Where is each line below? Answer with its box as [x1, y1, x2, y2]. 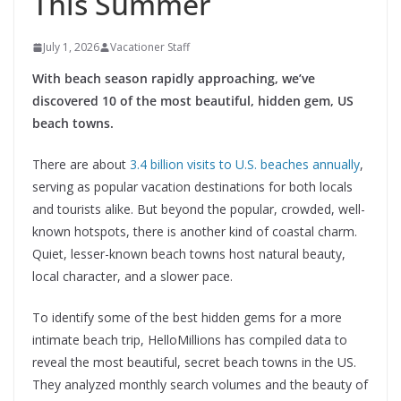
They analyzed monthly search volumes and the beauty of [32, 376, 368, 394]
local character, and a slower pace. [32, 268, 236, 286]
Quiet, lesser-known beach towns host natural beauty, [32, 245, 346, 263]
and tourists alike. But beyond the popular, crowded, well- [32, 200, 365, 218]
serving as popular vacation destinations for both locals [32, 178, 353, 196]
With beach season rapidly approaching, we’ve [32, 70, 315, 88]
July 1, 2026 [43, 39, 99, 55]
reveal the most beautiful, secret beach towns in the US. [32, 354, 356, 371]
